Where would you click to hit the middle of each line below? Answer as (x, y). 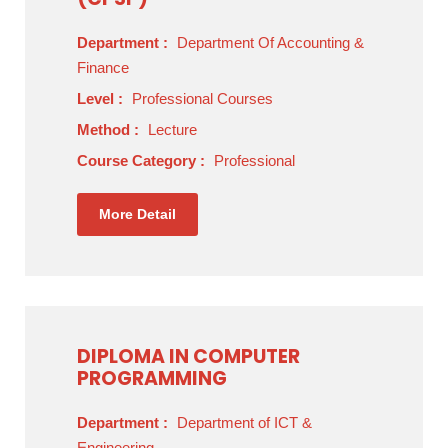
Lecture (172, 129)
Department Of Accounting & (270, 42)
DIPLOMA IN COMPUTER (188, 356)
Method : (110, 129)
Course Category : (143, 160)
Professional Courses (202, 98)
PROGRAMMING (152, 378)
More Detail (137, 214)
